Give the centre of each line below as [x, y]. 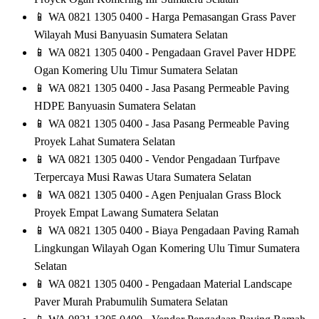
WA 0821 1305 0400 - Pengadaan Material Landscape [169, 284]
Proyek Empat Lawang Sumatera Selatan [126, 213]
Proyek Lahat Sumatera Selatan [105, 142]
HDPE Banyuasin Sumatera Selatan [115, 106]
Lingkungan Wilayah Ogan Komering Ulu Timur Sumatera [167, 249]
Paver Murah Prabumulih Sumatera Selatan [131, 302]
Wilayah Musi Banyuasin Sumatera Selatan [131, 35]
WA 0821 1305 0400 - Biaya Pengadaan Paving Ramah [172, 231]
